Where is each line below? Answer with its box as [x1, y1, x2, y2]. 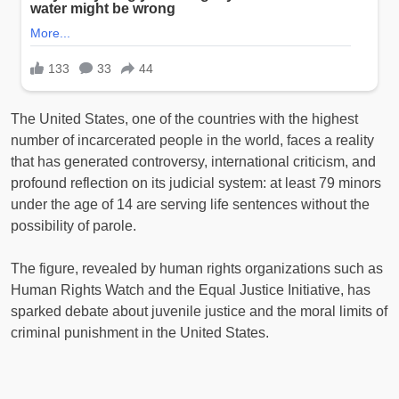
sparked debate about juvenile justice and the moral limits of [11, 304, 387, 320]
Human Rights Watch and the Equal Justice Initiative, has [11, 282, 370, 298]
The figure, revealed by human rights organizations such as [11, 261, 383, 277]
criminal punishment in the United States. [11, 325, 269, 341]
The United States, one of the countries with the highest [11, 111, 358, 127]
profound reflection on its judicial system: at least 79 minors [11, 175, 381, 191]
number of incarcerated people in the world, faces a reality [11, 133, 374, 149]
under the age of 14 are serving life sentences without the [11, 197, 370, 213]
